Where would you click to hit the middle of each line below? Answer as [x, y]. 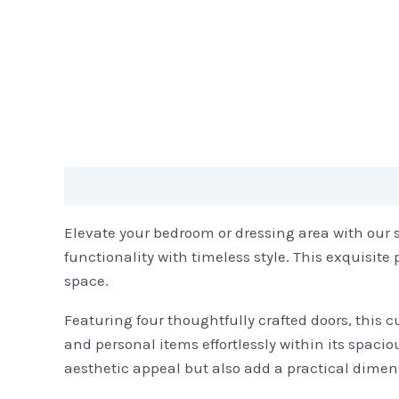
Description [104, 185]
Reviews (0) [201, 185]
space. [86, 280]
